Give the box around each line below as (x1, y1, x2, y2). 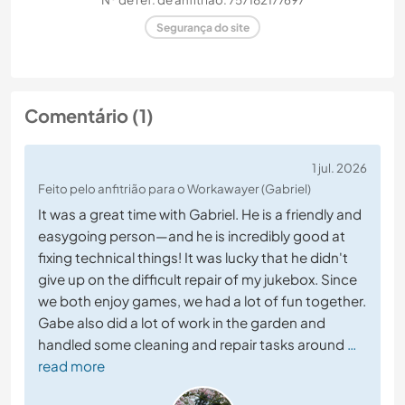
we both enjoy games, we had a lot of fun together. (38, 292, 366, 310)
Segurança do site (155, 20, 250, 34)
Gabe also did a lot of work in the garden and (38, 314, 325, 332)
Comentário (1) (24, 104, 154, 127)
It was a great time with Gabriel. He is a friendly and (38, 205, 362, 223)
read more (38, 357, 105, 375)
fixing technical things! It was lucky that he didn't (38, 249, 348, 267)
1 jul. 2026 (312, 160, 367, 176)
